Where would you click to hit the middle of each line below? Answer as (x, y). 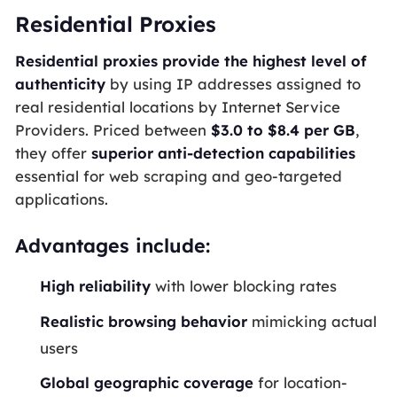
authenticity (60, 83)
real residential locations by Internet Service (177, 106)
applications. (61, 198)
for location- (301, 383)
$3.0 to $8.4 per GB (283, 129)
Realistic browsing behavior (144, 321)
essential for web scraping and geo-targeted (178, 175)
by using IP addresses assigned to (233, 83)
